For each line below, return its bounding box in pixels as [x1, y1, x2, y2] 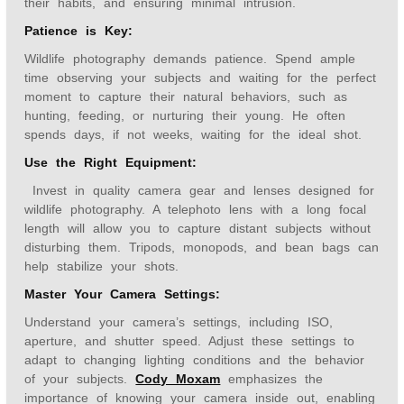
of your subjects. [24, 372, 136, 386]
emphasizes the [220, 372, 324, 386]
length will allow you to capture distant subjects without [24, 221, 372, 235]
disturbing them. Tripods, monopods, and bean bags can [24, 240, 380, 254]
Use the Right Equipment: [24, 155, 197, 170]
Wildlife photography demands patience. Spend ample [24, 51, 356, 66]
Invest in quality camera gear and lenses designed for [24, 183, 375, 197]
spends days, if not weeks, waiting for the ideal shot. [24, 127, 363, 142]
